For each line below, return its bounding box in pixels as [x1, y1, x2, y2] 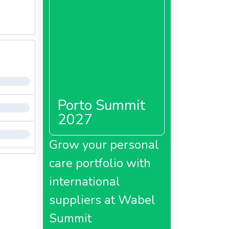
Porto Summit [57, 96, 145, 115]
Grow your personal [49, 136, 159, 153]
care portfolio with [49, 155, 151, 171]
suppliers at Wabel [49, 192, 155, 208]
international [49, 173, 120, 190]
